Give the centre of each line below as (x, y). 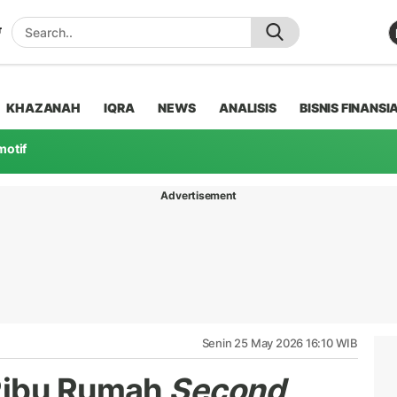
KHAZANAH (43, 107)
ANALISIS (248, 107)
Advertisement (198, 195)
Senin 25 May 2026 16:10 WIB (280, 343)
